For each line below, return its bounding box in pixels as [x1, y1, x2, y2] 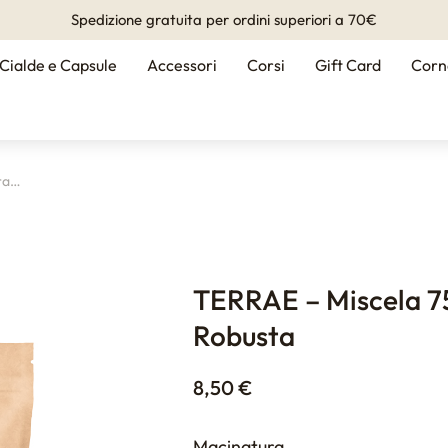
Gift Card [315, 54, 381, 75]
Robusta [193, 318, 296, 353]
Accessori [147, 54, 217, 75]
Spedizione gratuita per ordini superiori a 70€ [71, 10, 377, 29]
